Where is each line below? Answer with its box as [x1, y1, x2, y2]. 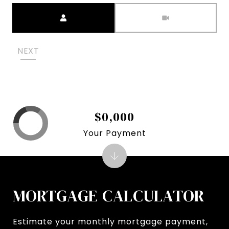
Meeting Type [114, 4, 176, 16]
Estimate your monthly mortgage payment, [13, 216, 208, 228]
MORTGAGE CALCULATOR [13, 185, 204, 208]
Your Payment [83, 127, 146, 139]
